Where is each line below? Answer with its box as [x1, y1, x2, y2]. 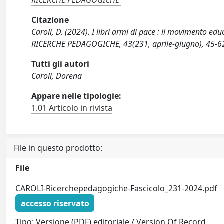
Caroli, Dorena [31, 70, 82, 81]
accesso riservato [20, 197, 89, 209]
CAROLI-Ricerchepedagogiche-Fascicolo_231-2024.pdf [15, 183, 218, 194]
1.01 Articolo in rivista [31, 102, 113, 113]
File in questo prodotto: [14, 142, 102, 153]
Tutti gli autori [31, 58, 90, 69]
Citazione [31, 14, 69, 25]
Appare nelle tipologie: [31, 90, 122, 101]
